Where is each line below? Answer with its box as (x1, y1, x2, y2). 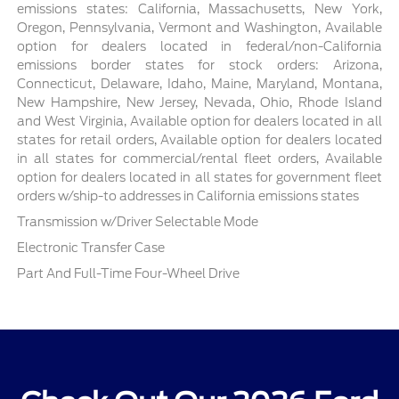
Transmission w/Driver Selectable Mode (17, 214, 259, 229)
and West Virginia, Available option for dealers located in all (17, 113, 382, 128)
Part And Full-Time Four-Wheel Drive (17, 265, 240, 281)
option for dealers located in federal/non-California (17, 38, 382, 53)
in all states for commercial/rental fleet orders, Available (17, 151, 382, 166)
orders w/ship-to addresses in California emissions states (17, 188, 360, 203)
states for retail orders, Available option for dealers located (17, 132, 382, 147)
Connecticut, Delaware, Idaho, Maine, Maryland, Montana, (17, 76, 382, 91)
